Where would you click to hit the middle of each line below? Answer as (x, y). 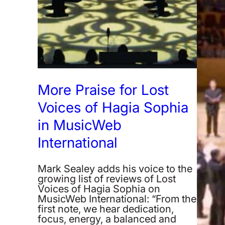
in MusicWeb (80, 124)
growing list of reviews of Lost (107, 178)
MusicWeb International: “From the (117, 198)
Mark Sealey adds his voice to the (115, 168)
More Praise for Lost (103, 89)
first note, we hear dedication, (106, 208)
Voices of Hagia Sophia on (99, 188)
